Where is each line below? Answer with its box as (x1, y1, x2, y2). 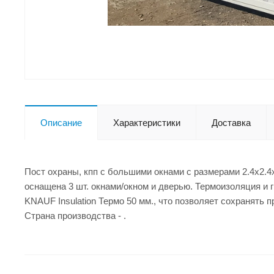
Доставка (212, 117, 251, 128)
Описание (40, 117, 82, 128)
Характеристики (113, 117, 180, 128)
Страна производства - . (24, 210, 126, 221)
